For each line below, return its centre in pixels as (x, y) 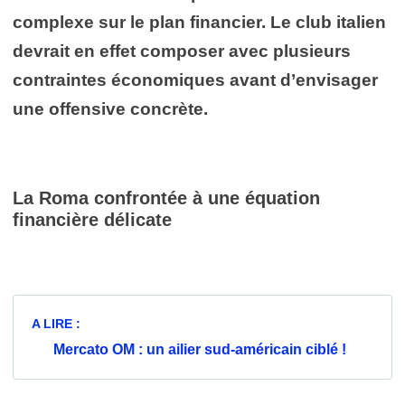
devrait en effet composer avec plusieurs (182, 51)
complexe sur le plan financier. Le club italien (199, 22)
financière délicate (92, 219)
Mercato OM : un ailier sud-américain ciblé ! (200, 349)
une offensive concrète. (110, 108)
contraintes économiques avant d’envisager (195, 80)
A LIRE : (58, 323)
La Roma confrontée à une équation (166, 198)
